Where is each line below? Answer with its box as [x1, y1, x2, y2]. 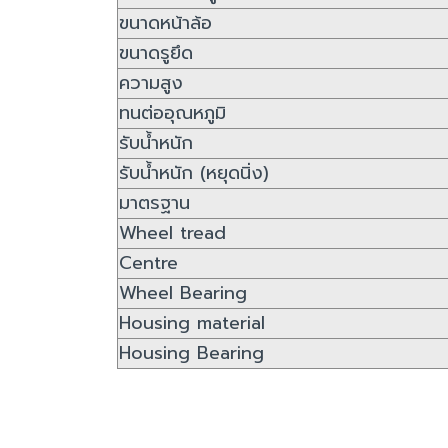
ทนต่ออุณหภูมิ [119, 98, 226, 127]
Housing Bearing [119, 338, 264, 367]
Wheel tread [119, 218, 226, 247]
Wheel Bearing [119, 278, 247, 307]
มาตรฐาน [119, 188, 190, 217]
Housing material [119, 308, 265, 337]
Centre [119, 248, 178, 277]
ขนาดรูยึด [119, 38, 193, 67]
